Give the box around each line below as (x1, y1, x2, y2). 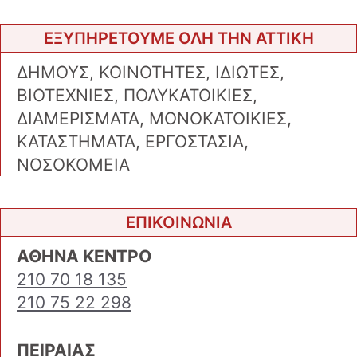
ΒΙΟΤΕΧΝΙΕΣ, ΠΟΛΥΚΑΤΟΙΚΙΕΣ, (17, 84, 257, 105)
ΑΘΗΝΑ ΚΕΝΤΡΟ (17, 245, 151, 266)
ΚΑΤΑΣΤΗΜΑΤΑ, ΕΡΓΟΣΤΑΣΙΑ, (17, 131, 249, 151)
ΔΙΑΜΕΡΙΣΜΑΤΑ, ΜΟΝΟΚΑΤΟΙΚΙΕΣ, (17, 108, 292, 128)
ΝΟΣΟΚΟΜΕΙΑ (17, 154, 130, 175)
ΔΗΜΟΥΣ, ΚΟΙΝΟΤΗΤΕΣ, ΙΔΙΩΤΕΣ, (17, 61, 284, 82)
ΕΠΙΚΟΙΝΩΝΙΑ (125, 212, 232, 232)
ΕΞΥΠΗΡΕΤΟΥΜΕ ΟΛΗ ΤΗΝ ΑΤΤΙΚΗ (43, 28, 314, 48)
